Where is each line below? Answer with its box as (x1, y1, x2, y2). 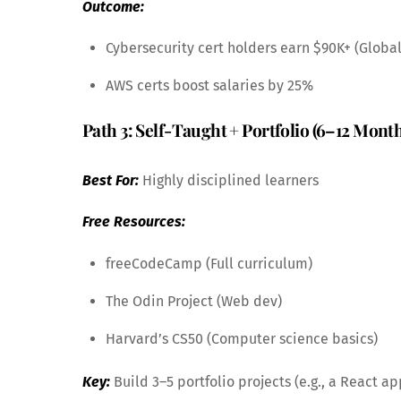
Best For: (82, 171, 139, 189)
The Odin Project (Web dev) (105, 293, 282, 311)
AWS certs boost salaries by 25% (105, 77, 313, 95)
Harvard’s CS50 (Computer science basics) (105, 330, 378, 348)
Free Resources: (82, 213, 185, 231)
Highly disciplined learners (139, 171, 319, 189)
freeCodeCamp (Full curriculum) (105, 255, 312, 273)
